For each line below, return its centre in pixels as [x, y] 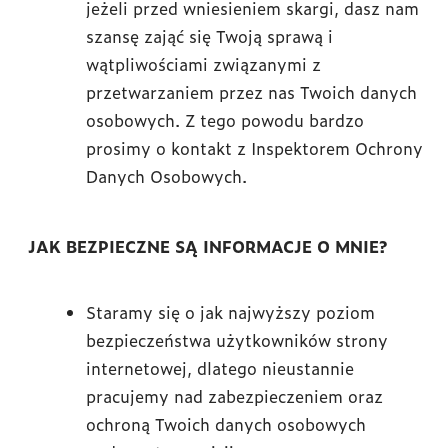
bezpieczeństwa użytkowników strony [237, 340]
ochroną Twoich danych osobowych [226, 424]
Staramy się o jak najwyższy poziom [230, 312]
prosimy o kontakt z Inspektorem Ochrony [254, 148]
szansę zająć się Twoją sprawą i [209, 36]
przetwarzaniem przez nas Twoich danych [251, 92]
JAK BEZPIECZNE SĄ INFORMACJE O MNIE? [207, 246]
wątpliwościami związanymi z [203, 64]
